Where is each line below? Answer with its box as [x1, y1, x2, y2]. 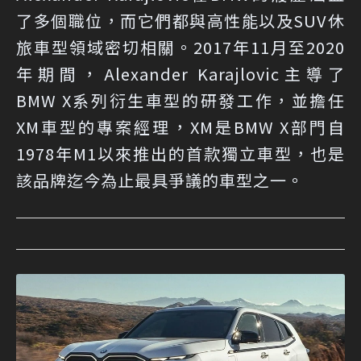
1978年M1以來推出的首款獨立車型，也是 [16, 141, 345, 165]
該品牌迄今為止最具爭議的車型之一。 [16, 168, 304, 192]
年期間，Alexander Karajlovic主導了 [16, 61, 345, 85]
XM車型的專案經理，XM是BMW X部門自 [16, 114, 345, 139]
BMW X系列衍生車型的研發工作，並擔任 [16, 88, 345, 112]
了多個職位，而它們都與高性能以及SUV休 [16, 8, 345, 32]
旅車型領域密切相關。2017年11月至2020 [16, 35, 345, 59]
